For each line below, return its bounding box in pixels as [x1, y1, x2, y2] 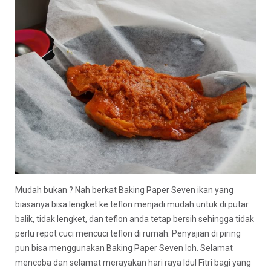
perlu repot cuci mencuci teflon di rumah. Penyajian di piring [15, 229, 241, 239]
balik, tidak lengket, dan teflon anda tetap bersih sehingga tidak [15, 214, 254, 224]
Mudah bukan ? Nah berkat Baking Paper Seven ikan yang [15, 185, 233, 195]
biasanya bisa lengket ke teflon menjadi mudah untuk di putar [15, 200, 249, 210]
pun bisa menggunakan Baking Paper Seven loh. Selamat [15, 243, 233, 253]
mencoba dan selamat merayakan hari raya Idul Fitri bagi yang [15, 258, 251, 268]
